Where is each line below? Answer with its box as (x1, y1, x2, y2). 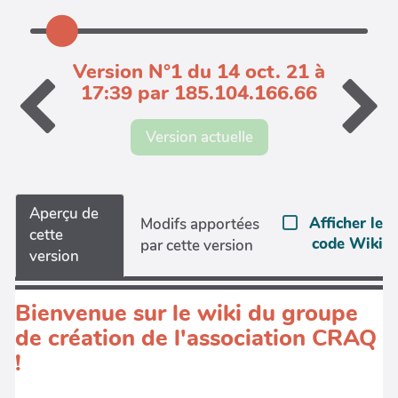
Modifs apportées (140, 213, 260, 235)
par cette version (140, 235, 254, 256)
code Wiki (312, 234, 383, 254)
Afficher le (309, 213, 383, 234)
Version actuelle (145, 126, 253, 147)
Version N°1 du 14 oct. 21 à (73, 59, 325, 85)
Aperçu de (29, 203, 99, 224)
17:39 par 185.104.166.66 (81, 80, 317, 107)
